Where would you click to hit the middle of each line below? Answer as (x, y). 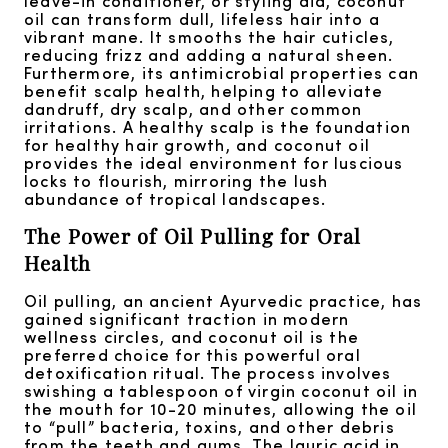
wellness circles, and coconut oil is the (192, 337)
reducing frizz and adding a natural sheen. (209, 55)
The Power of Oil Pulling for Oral (193, 236)
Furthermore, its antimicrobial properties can (222, 73)
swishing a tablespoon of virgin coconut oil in (221, 391)
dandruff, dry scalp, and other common (193, 109)
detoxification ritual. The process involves (208, 373)
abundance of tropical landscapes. (175, 199)
